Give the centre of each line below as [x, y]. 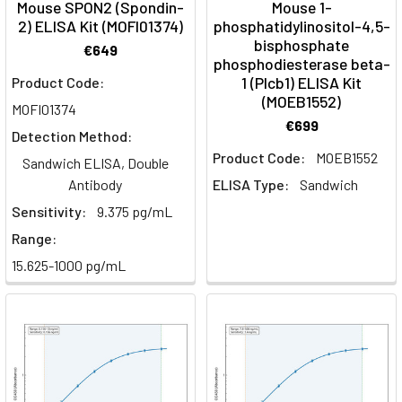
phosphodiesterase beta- [301, 64]
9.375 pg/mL [135, 212]
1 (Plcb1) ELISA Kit [301, 83]
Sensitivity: [49, 212]
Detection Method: [72, 136]
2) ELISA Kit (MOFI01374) [100, 26]
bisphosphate [301, 45]
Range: [34, 239]
